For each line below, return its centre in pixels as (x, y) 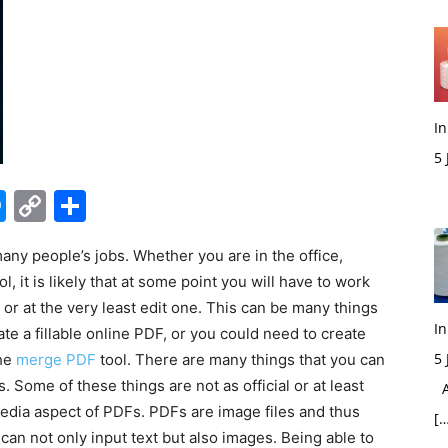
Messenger (91, 205)
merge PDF (56, 359)
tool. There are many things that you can (240, 359)
